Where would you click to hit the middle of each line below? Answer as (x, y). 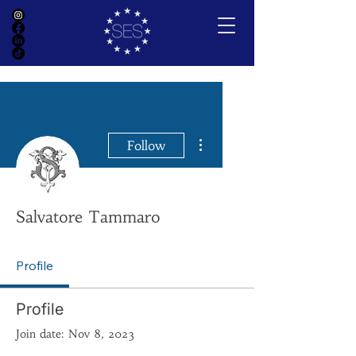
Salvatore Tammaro (88, 217)
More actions (233, 134)
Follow (147, 145)
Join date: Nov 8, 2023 (75, 334)
